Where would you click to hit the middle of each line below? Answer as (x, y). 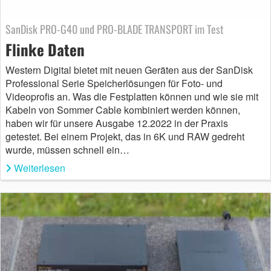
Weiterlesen (40, 168)
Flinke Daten (45, 50)
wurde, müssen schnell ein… (67, 150)
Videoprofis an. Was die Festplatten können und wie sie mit (132, 97)
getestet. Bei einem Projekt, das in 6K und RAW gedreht (125, 137)
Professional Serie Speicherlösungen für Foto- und (114, 83)
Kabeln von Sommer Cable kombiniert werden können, (123, 110)
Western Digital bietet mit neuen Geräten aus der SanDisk (129, 70)
